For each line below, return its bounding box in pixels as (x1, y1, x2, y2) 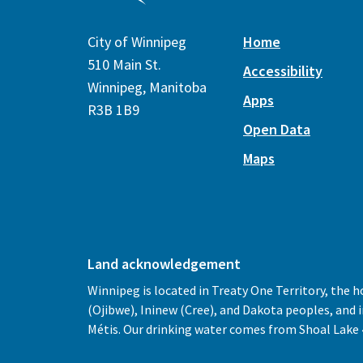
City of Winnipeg (88, 32, 186, 51)
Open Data (243, 120, 310, 139)
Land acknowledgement (88, 254, 241, 273)
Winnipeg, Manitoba (88, 78, 207, 96)
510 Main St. (88, 55, 161, 74)
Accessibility (243, 62, 322, 80)
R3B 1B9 (88, 100, 139, 119)
